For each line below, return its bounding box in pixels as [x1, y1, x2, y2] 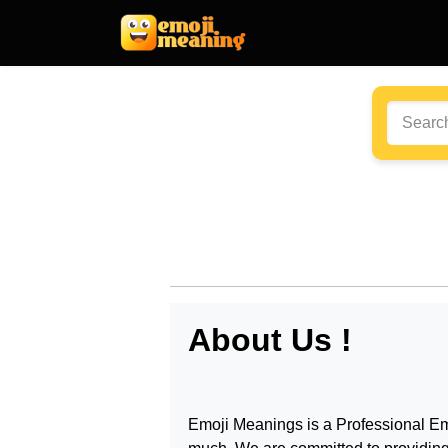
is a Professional [303, 415, 429, 433]
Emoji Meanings [188, 415, 303, 433]
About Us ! [188, 321, 352, 358]
